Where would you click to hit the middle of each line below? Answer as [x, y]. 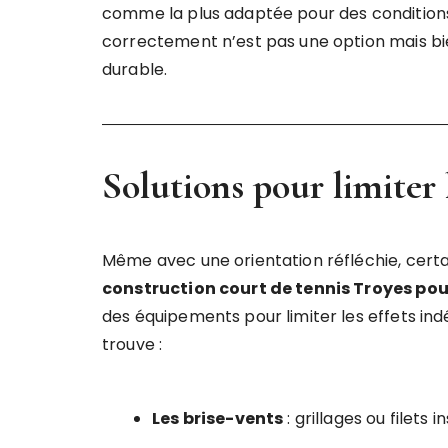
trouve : [132, 344]
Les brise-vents [218, 418]
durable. [135, 69]
